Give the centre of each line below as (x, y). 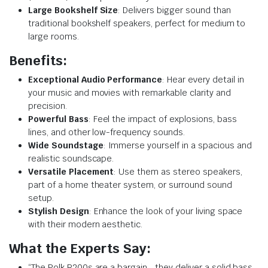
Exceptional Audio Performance (95, 80)
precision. (48, 106)
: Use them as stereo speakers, (178, 172)
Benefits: (38, 61)
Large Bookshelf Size (73, 10)
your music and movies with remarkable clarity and (130, 93)
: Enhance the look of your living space (166, 211)
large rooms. (54, 37)
